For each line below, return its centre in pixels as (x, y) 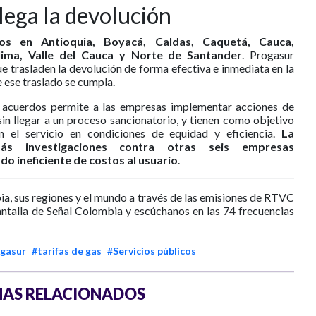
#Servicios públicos (152, 251)
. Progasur (268, 55)
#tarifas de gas (67, 251)
